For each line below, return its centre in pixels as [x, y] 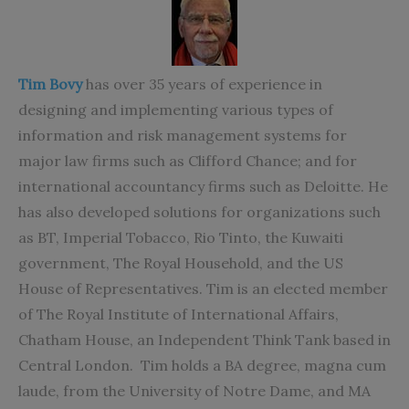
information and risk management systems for [183, 135]
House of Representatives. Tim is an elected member [203, 288]
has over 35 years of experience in [202, 84]
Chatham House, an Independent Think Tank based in [204, 339]
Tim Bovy [50, 84]
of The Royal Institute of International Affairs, [178, 314]
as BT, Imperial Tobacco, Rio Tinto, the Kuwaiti [181, 237]
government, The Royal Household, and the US [181, 262]
